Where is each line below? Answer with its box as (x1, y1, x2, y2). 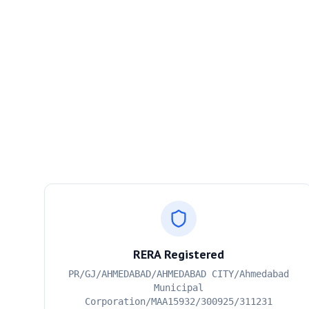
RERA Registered (132, 246, 224, 262)
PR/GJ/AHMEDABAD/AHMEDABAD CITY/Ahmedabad (68, 268, 289, 279)
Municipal (153, 282, 203, 293)
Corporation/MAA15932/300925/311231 (84, 296, 272, 307)
